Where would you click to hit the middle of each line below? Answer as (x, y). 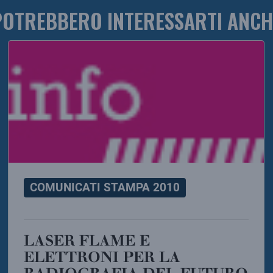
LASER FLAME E (29, 241)
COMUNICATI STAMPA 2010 (105, 187)
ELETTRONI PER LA (102, 257)
